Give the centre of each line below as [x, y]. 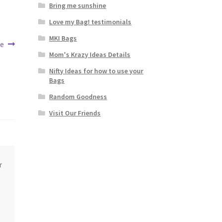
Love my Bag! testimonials [90, 22]
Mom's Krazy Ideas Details [90, 54]
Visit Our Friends [75, 113]
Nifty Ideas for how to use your [96, 71]
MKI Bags [63, 38]
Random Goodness [78, 96]
